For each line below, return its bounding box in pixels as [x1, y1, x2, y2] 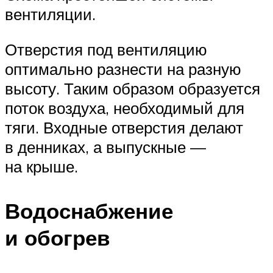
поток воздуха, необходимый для [5, 97, 244, 118]
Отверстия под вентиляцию [5, 39, 207, 59]
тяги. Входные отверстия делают [5, 117, 243, 137]
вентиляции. [5, 4, 96, 24]
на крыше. [5, 156, 78, 176]
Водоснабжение [5, 197, 173, 224]
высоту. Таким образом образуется [5, 78, 260, 98]
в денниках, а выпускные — [5, 136, 206, 157]
